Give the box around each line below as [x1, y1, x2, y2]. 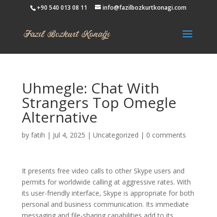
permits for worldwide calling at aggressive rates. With [21, 177, 191, 186]
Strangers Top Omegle [21, 93, 176, 112]
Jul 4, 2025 [52, 130, 85, 139]
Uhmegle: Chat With [21, 78, 159, 98]
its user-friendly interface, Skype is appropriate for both [21, 188, 194, 198]
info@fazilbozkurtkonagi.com [103, 3, 187, 12]
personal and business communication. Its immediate [21, 200, 189, 209]
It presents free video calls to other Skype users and [21, 166, 185, 175]
